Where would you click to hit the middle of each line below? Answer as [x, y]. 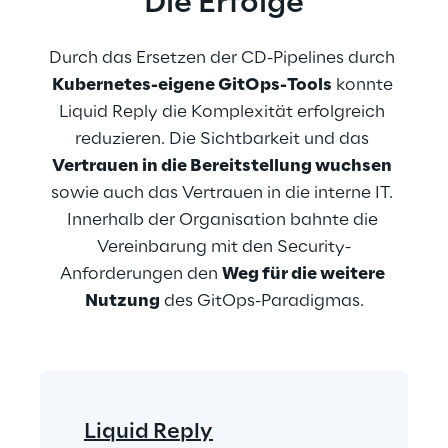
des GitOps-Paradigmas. [261, 301]
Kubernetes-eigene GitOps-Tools [191, 85]
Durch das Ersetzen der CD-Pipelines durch [224, 58]
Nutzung [122, 301]
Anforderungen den [141, 274]
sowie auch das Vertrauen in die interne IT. [224, 193]
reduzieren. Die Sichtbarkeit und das [224, 139]
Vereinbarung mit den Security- [224, 247]
